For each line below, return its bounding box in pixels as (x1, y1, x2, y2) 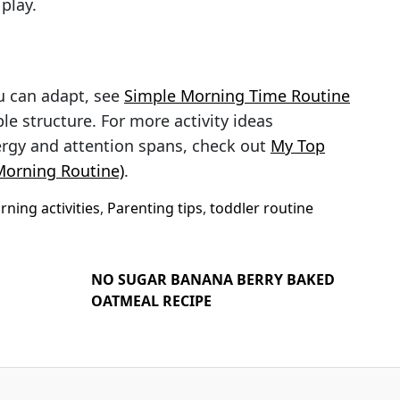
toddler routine (210, 198, 313, 218)
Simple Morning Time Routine (124, 85, 350, 106)
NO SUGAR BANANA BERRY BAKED (91, 270, 335, 289)
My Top (271, 135, 325, 156)
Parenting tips (107, 198, 203, 218)
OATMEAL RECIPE (91, 291, 212, 311)
